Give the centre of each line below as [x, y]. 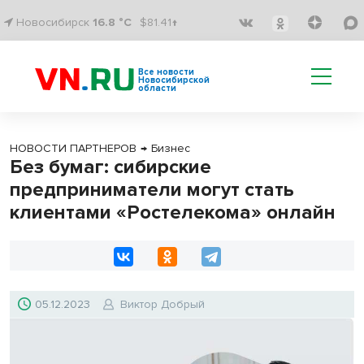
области [157, 88]
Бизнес [171, 148]
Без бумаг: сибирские [110, 167]
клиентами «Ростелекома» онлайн [173, 212]
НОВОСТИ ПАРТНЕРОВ [73, 148]
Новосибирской [174, 80]
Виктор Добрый [162, 304]
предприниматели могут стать [152, 190]
